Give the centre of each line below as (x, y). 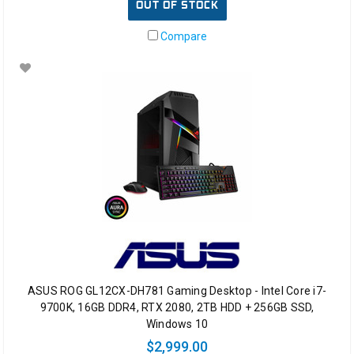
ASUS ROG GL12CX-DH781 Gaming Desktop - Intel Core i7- (177, 291)
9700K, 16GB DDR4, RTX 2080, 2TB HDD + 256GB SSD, (177, 308)
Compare (182, 37)
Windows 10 (177, 324)
